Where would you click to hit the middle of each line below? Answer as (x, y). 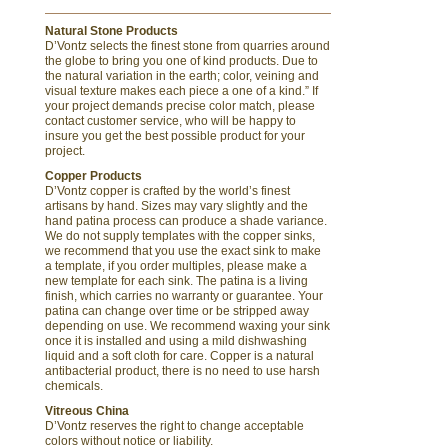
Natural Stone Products (111, 30)
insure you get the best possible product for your (175, 135)
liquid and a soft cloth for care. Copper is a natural (179, 355)
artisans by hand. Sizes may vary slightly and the (176, 205)
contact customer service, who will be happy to (170, 120)
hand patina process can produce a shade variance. (186, 220)
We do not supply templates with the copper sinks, (180, 235)
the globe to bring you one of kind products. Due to (181, 60)
